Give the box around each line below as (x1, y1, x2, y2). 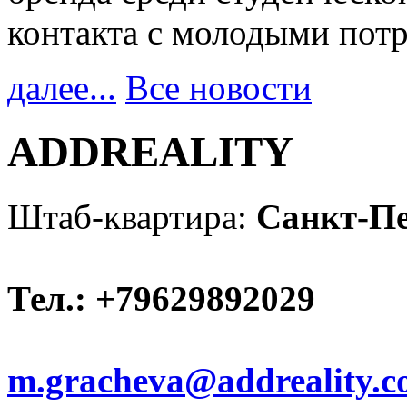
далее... (7, 67, 116, 107)
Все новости (125, 67, 312, 107)
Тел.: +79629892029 (7, 278, 315, 318)
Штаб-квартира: (7, 196, 256, 236)
